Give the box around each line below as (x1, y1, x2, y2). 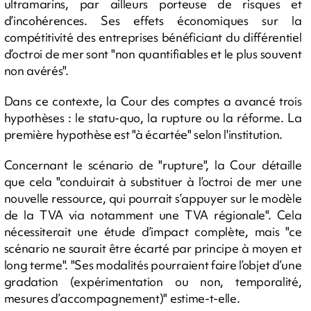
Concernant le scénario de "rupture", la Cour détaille (3, 156, 302, 173)
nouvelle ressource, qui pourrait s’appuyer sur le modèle (3, 190, 302, 206)
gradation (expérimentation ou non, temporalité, (3, 273, 302, 289)
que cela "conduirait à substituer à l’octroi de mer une (3, 173, 302, 190)
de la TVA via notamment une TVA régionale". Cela (3, 206, 302, 223)
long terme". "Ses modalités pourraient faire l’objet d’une (3, 256, 302, 273)
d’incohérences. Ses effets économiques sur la (3, 12, 302, 28)
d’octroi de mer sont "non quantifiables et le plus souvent (3, 45, 302, 62)
